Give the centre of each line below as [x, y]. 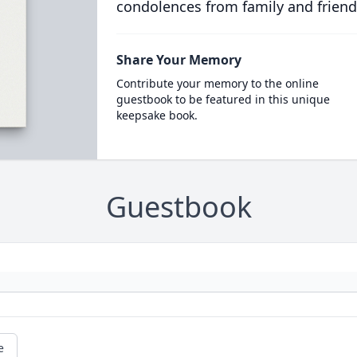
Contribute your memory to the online [217, 83]
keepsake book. [157, 115]
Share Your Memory [178, 60]
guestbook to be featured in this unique [223, 99]
